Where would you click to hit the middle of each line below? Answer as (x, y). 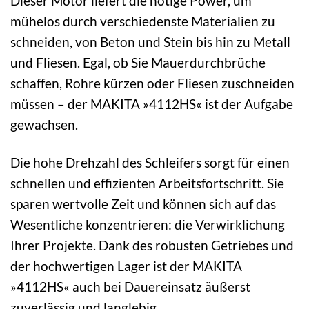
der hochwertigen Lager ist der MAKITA (126, 266)
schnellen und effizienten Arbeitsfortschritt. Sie (147, 183)
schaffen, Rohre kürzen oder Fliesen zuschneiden (152, 83)
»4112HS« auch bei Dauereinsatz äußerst (130, 287)
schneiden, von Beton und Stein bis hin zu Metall (150, 42)
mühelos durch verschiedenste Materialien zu (143, 21)
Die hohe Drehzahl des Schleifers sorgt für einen (150, 163)
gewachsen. (44, 125)
